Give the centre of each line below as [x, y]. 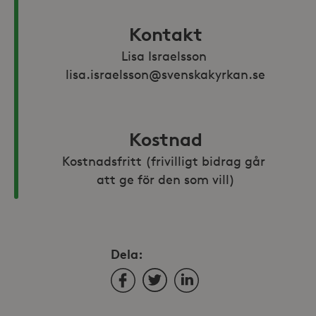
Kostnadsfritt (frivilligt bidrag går [165, 161]
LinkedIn [196, 276]
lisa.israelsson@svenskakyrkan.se [165, 74]
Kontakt [165, 34]
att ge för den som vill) [165, 179]
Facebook [136, 276]
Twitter [161, 276]
